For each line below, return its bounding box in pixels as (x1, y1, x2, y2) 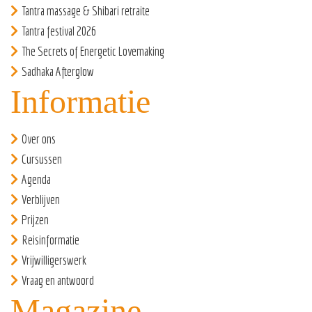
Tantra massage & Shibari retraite (22, 3, 150, 19)
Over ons (22, 132, 56, 147)
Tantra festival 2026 (22, 24, 96, 39)
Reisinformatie (22, 233, 79, 248)
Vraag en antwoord (22, 273, 94, 288)
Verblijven (22, 192, 60, 208)
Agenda (22, 172, 51, 187)
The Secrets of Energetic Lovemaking (22, 44, 164, 59)
